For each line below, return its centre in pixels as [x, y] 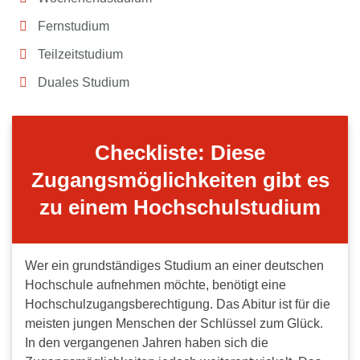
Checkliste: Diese [180, 152]
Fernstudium [74, 26]
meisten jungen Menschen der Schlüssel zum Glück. [174, 324]
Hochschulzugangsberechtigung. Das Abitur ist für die [178, 305]
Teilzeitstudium [80, 54]
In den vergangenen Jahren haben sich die [147, 343]
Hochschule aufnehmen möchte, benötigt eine [155, 285]
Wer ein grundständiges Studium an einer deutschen [174, 266]
